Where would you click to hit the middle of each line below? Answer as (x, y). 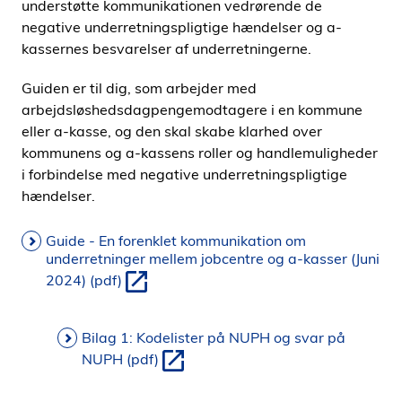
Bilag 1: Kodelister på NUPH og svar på (214, 337)
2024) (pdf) (84, 280)
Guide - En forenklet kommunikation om (176, 240)
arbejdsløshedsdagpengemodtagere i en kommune (192, 109)
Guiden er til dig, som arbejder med (139, 88)
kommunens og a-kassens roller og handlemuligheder (200, 153)
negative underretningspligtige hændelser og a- (182, 27)
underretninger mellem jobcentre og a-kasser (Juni (213, 258)
